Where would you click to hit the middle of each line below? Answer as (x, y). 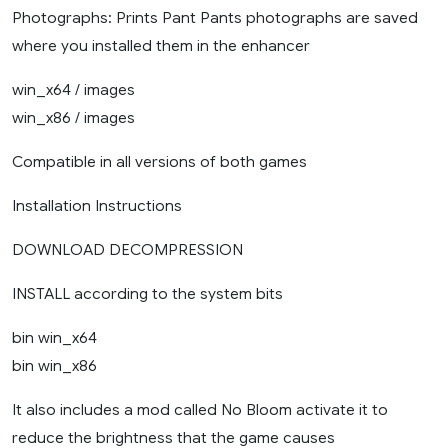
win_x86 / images (73, 118)
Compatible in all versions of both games (159, 162)
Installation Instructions (97, 206)
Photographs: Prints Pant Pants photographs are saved (215, 18)
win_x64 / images (73, 90)
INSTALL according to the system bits (147, 294)
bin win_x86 (54, 366)
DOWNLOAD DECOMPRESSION (127, 250)
